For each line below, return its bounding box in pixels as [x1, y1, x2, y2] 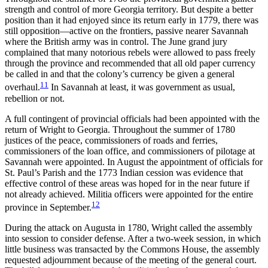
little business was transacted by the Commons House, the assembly [5, 244, 260, 255]
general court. [205, 255, 257, 266]
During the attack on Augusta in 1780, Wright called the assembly [5, 223, 252, 233]
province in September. [5, 202, 92, 213]
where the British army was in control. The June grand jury [5, 36, 227, 47]
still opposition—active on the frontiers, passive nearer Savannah [5, 26, 248, 36]
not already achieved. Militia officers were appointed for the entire [5, 188, 253, 199]
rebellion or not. [5, 93, 65, 103]
